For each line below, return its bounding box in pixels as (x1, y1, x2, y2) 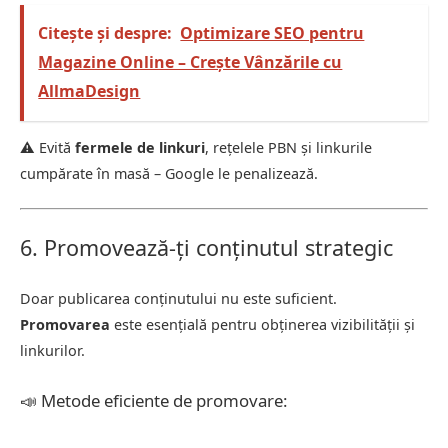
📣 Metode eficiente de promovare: (20, 389, 288, 413)
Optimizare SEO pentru (180, 22, 365, 45)
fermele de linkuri (75, 138, 205, 158)
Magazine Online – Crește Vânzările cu (38, 51, 343, 74)
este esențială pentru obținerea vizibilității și (110, 315, 415, 335)
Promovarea (20, 315, 110, 335)
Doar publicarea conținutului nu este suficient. (20, 289, 337, 309)
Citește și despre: (38, 22, 173, 45)
